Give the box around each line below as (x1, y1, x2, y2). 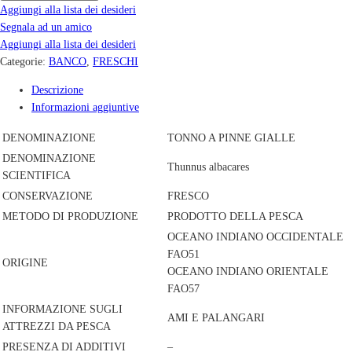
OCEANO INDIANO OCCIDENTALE (167, 231, 343, 244)
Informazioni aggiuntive (31, 101, 139, 114)
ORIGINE (2, 257, 48, 269)
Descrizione (31, 84, 83, 97)
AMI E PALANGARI (167, 312, 265, 324)
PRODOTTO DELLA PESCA (167, 211, 303, 223)
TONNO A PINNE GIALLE (167, 132, 295, 145)
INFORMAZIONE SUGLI (2, 303, 123, 316)
